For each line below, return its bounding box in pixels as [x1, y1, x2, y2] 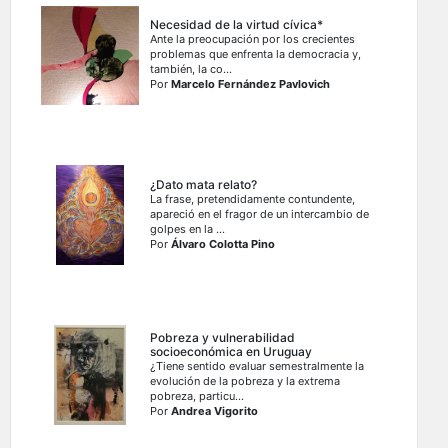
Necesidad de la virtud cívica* [150, 17, 324, 33]
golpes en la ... [150, 222, 226, 237]
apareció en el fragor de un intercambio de [150, 207, 370, 222]
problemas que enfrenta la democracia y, [150, 47, 362, 62]
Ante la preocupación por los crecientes [150, 32, 356, 47]
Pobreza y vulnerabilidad [150, 330, 296, 346]
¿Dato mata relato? [150, 177, 258, 193]
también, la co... [150, 62, 233, 77]
